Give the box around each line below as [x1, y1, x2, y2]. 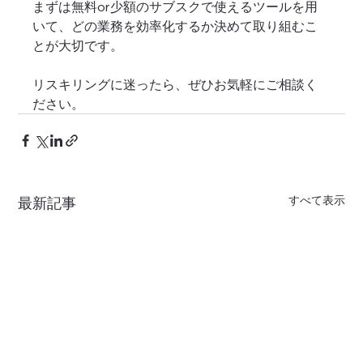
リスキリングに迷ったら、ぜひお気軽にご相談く [32, 75, 318, 92]
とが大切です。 [32, 36, 124, 53]
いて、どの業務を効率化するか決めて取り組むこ [32, 17, 318, 34]
